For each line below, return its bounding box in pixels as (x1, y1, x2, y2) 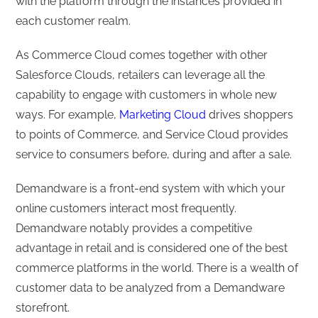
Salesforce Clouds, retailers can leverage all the (16, 68, 265, 82)
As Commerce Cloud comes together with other (16, 48, 268, 62)
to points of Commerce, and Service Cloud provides (16, 128, 289, 142)
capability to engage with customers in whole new (16, 88, 278, 102)
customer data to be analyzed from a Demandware (16, 281, 285, 295)
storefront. (16, 301, 70, 315)
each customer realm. (16, 14, 131, 28)
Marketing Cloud (119, 108, 207, 122)
